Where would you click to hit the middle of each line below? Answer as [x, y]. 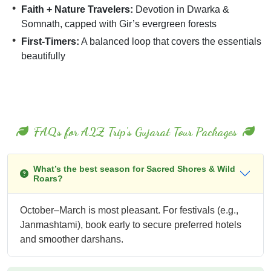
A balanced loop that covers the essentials [170, 42]
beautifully [43, 56]
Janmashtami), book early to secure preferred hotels [131, 225]
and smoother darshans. [72, 240]
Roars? [48, 179]
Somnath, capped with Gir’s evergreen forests [119, 24]
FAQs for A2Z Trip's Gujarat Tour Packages [135, 132]
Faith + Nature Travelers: [77, 10]
